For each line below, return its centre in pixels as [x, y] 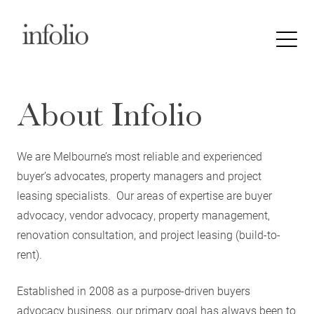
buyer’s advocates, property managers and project [139, 176]
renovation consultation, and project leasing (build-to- [149, 234]
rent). [29, 254]
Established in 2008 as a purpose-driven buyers [134, 291]
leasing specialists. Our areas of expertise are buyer [144, 195]
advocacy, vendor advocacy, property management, [143, 215]
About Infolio [110, 115]
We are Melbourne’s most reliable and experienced [139, 156]
